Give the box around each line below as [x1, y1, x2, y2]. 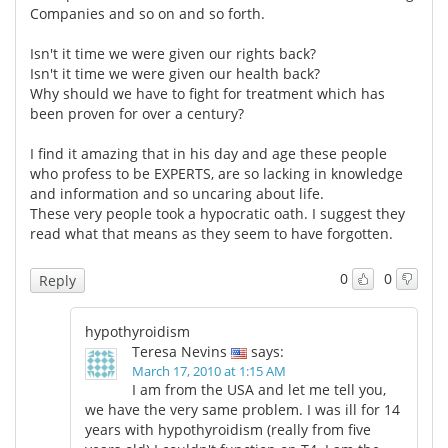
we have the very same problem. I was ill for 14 [85, 399, 400, 419]
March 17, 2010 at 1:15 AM [132, 361, 286, 380]
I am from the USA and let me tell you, [132, 379, 386, 399]
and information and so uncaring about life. [30, 183, 324, 203]
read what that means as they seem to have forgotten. [30, 223, 393, 243]
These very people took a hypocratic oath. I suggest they [30, 203, 405, 223]
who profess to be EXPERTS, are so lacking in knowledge [30, 163, 403, 183]
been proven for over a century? [30, 103, 244, 123]
